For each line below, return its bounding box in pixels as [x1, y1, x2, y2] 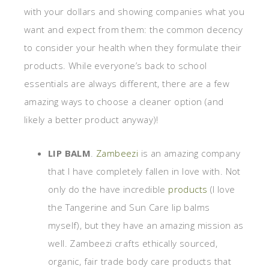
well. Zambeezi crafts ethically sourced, [48, 237, 217, 250]
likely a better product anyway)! [24, 113, 159, 126]
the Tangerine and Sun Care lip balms [48, 201, 210, 214]
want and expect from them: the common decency [24, 23, 243, 36]
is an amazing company [138, 147, 241, 160]
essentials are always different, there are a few [24, 77, 230, 90]
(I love [207, 183, 235, 196]
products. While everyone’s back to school [24, 59, 207, 72]
